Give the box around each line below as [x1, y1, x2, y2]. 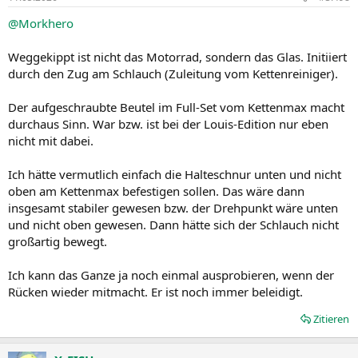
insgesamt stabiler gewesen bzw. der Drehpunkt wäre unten [8, 199, 338, 216]
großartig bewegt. [8, 233, 107, 249]
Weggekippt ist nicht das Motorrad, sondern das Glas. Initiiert [8, 48, 347, 65]
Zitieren [313, 311, 349, 326]
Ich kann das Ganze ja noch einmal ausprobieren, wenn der [8, 266, 334, 283]
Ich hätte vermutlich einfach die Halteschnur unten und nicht [8, 165, 341, 182]
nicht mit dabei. [8, 132, 93, 149]
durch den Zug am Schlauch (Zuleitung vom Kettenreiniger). [8, 65, 338, 82]
